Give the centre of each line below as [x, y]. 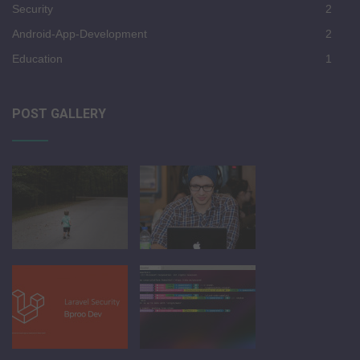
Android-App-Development [80, 33]
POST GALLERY [59, 113]
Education [37, 58]
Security [33, 8]
